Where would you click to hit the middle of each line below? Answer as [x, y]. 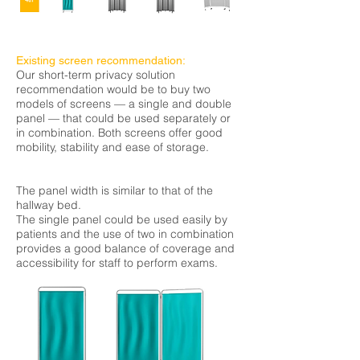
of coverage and [190, 248]
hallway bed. [49, 205]
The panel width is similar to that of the [115, 190]
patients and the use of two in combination [125, 234]
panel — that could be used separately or [123, 118]
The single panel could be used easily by [122, 219]
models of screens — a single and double [124, 104]
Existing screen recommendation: [101, 60]
